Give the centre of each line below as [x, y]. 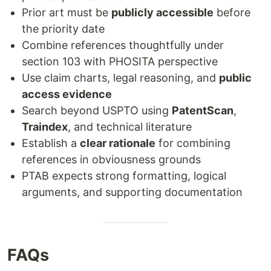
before [232, 12]
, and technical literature [130, 126]
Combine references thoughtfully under [123, 45]
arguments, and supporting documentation [132, 192]
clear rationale [118, 143]
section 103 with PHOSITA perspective [120, 61]
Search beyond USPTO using [97, 110]
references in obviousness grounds [111, 159]
